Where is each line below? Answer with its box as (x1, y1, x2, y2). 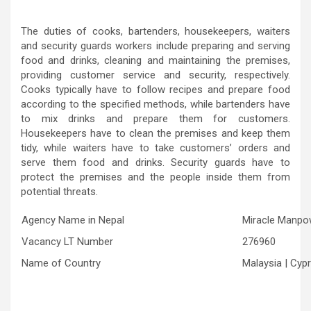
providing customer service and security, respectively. (21, 69, 290, 81)
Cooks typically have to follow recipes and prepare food (21, 83, 290, 96)
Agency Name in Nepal (22, 214, 124, 226)
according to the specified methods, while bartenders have (21, 98, 290, 110)
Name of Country (22, 257, 101, 269)
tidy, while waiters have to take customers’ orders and (21, 142, 290, 154)
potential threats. (21, 185, 98, 198)
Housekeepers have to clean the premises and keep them (21, 127, 290, 140)
